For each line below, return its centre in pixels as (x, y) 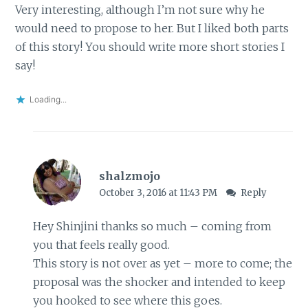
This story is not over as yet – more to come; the (162, 264)
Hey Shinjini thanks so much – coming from (152, 227)
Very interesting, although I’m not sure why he (140, 9)
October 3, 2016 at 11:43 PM (159, 192)
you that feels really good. (101, 245)
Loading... (48, 100)
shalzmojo (129, 176)
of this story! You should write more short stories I (150, 46)
